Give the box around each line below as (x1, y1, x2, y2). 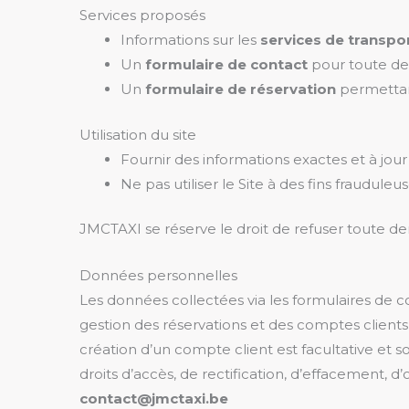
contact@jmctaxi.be (79, 390, 228, 407)
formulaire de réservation (145, 80, 336, 98)
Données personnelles (79, 267, 237, 284)
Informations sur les (121, 31, 260, 48)
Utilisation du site (79, 125, 196, 143)
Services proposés (79, 6, 205, 24)
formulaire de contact (145, 56, 308, 73)
